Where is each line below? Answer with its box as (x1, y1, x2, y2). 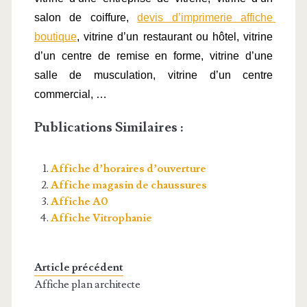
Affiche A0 (50, 195, 108, 209)
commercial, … (34, 88, 107, 101)
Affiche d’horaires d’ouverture (50, 162, 206, 176)
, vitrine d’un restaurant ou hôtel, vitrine (76, 31, 273, 43)
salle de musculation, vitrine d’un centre (34, 69, 273, 82)
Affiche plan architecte (34, 278, 140, 292)
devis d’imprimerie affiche (137, 12, 273, 24)
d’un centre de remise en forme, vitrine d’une (34, 50, 273, 62)
